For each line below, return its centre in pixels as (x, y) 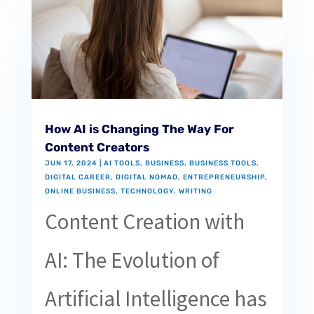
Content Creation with (144, 221)
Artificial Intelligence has (156, 298)
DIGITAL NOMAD (146, 177)
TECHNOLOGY (147, 191)
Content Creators (97, 147)
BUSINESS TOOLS (223, 163)
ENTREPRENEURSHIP (224, 177)
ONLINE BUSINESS (80, 191)
